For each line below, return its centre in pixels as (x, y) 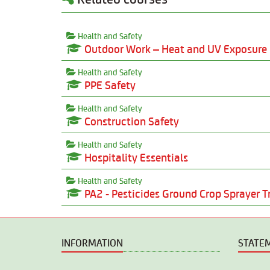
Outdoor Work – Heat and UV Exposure (174, 49)
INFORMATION (92, 242)
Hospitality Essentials (135, 157)
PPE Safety (109, 85)
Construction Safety (130, 121)
